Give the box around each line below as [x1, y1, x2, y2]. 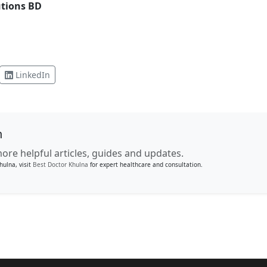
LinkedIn [13, 69, 50, 80]
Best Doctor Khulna [32, 160, 88, 169]
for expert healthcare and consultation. [88, 160, 203, 169]
